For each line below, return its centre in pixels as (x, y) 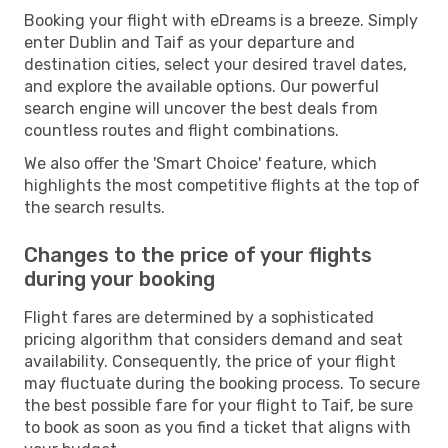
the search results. (94, 207)
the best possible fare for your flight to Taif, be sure (218, 405)
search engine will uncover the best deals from (201, 108)
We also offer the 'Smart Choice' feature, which (200, 163)
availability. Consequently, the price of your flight (210, 361)
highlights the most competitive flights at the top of (222, 185)
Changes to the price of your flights (198, 254)
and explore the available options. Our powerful (201, 86)
